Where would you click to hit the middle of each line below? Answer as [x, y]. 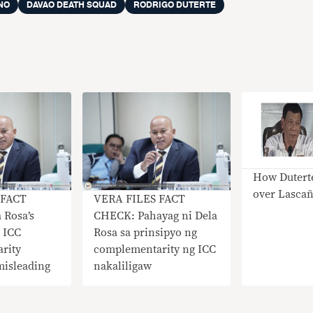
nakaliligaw [123, 267]
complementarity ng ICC [155, 250]
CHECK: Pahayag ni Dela [156, 216]
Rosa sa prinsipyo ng [146, 233]
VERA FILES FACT [140, 199]
